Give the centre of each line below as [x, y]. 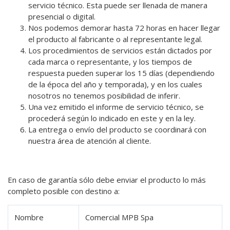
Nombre [29, 217]
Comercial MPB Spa [119, 217]
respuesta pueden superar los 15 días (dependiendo [121, 73]
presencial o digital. [62, 16]
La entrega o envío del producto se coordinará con [117, 129]
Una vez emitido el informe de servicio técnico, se [116, 107]
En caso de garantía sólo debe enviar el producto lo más [107, 180]
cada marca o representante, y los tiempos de [110, 62]
